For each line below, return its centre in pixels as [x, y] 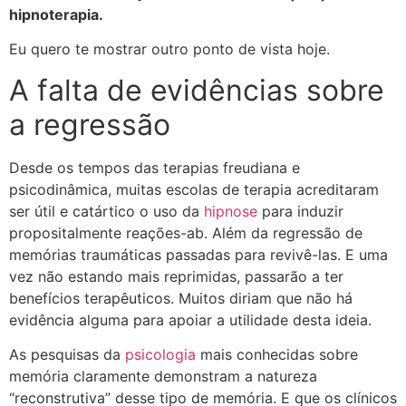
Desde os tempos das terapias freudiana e [155, 167]
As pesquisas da [67, 355]
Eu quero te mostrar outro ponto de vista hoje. [169, 49]
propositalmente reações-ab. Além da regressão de [186, 232]
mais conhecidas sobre [277, 355]
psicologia [160, 355]
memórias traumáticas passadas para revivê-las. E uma [198, 254]
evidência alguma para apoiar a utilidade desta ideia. [190, 319]
